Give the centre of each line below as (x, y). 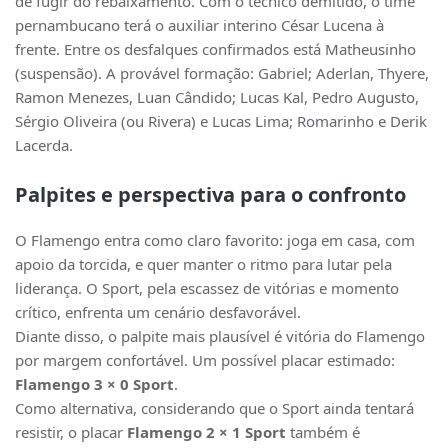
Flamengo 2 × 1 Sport (206, 432)
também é (323, 432)
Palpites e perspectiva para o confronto (210, 194)
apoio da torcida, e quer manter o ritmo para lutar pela (203, 264)
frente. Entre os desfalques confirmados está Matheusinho (215, 49)
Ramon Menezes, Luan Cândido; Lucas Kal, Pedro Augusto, (217, 97)
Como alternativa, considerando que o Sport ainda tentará (214, 408)
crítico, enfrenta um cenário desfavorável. (158, 312)
